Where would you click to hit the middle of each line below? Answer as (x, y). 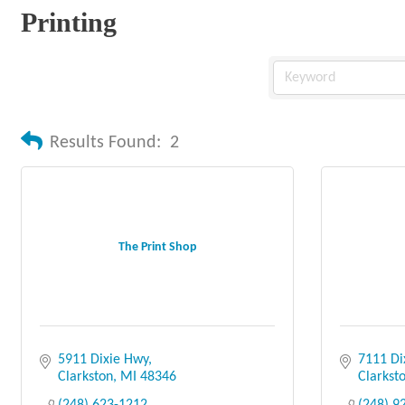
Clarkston (85, 377)
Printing (69, 22)
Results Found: (105, 143)
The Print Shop (157, 247)
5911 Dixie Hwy (103, 360)
